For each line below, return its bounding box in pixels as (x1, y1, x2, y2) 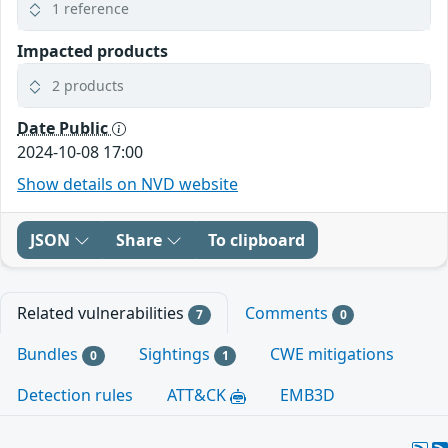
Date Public (17, 116, 112, 139)
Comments (244, 301, 332, 324)
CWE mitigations (270, 342, 395, 365)
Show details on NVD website (17, 172, 238, 195)
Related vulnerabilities (17, 301, 188, 324)
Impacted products (17, 39, 168, 62)
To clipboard (208, 228, 305, 251)
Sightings (138, 342, 214, 365)
